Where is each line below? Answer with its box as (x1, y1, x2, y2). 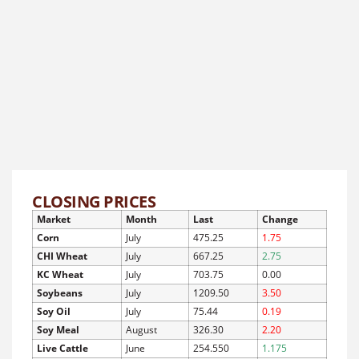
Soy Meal (37, 322, 79, 337)
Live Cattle (37, 341, 88, 355)
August (126, 322, 157, 337)
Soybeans (37, 285, 83, 300)
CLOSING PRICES (32, 190, 155, 212)
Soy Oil (37, 304, 71, 318)
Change (262, 212, 298, 226)
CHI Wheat (37, 248, 87, 263)
